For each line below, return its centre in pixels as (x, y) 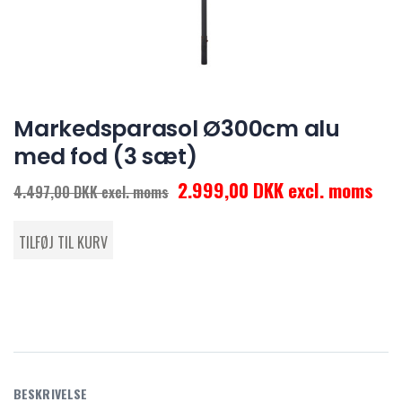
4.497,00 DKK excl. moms (91, 192)
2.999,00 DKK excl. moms (275, 190)
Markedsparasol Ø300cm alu (177, 129)
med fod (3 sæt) (105, 157)
